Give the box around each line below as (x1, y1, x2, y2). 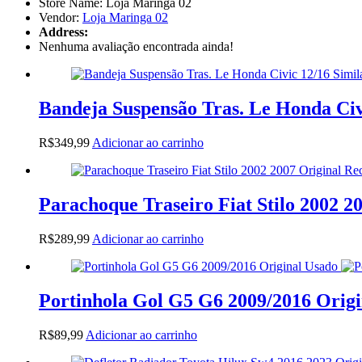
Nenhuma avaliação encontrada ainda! (39, 40, 234, 54)
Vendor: (39, 11, 82, 25)
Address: (39, 25, 88, 40)
